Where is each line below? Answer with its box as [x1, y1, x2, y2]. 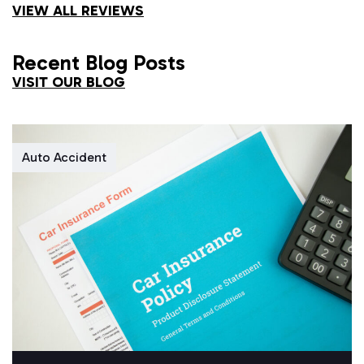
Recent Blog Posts [12, 50, 185, 76]
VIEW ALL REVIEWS [12, 2, 144, 20]
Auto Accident [22, 149, 106, 166]
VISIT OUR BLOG [12, 73, 125, 92]
